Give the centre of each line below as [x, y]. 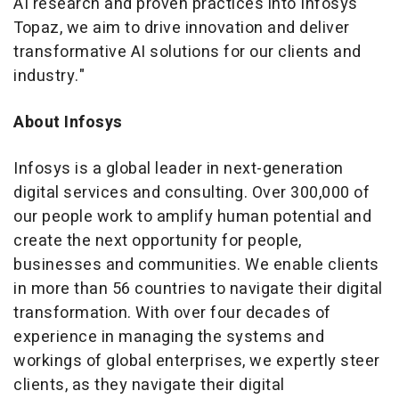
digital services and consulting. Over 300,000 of [191, 192]
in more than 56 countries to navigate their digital [198, 289]
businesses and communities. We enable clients [196, 265]
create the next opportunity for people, [158, 240]
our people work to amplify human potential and [192, 216]
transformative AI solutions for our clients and [187, 52]
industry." [49, 76]
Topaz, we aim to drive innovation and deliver [182, 28]
